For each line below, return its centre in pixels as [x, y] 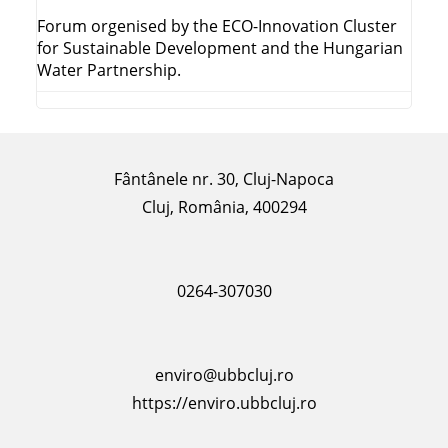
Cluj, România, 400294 [224, 207]
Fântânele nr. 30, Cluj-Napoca [224, 179]
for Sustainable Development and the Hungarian [220, 48]
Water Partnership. [109, 70]
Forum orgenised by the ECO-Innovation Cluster [217, 26]
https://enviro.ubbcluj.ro [224, 403]
